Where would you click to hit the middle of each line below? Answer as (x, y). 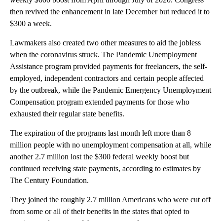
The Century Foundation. (49, 180)
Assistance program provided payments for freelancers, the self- (109, 66)
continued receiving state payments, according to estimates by (105, 168)
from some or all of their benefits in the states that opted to (100, 211)
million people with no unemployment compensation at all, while (110, 145)
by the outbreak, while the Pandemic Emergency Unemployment (110, 90)
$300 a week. (31, 23)
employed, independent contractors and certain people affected (107, 78)
